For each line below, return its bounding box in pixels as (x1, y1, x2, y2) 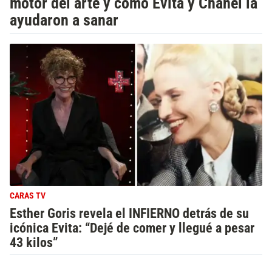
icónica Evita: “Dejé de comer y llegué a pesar (10, 220, 254, 236)
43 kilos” (10, 234, 58, 250)
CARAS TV (10, 191, 46, 201)
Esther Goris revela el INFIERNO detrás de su (10, 205, 249, 221)
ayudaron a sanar (10, 11, 118, 29)
